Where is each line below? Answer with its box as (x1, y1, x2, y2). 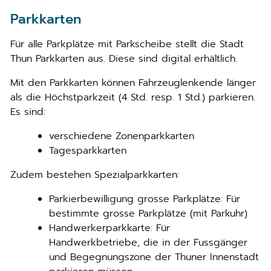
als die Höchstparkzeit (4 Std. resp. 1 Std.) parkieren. (10, 90, 255, 105)
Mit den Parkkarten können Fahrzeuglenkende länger (10, 76, 256, 90)
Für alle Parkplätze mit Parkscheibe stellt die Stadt (10, 37, 244, 51)
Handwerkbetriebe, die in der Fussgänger (49, 235, 247, 250)
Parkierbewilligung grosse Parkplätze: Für (49, 192, 240, 206)
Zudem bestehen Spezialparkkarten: (10, 168, 179, 182)
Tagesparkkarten (49, 143, 126, 158)
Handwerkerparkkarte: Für (49, 221, 170, 235)
